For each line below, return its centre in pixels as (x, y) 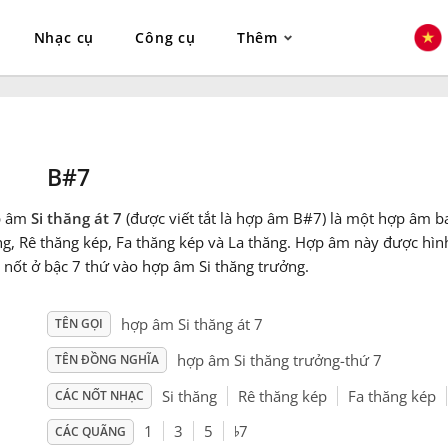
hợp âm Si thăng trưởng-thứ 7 (279, 360)
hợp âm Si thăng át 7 (191, 324)
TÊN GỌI (78, 324)
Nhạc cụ (64, 37)
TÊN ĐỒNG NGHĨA (106, 360)
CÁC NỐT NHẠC (99, 396)
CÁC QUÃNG (90, 432)
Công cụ (165, 37)
